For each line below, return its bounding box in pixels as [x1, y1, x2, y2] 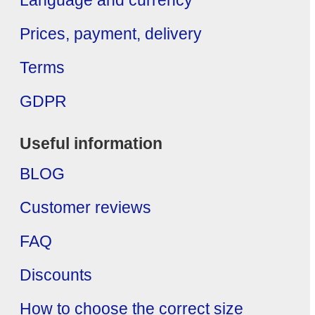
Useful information [20, 135, 162, 153]
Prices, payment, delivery [20, 25, 202, 44]
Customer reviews [20, 199, 151, 217]
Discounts [20, 266, 92, 285]
